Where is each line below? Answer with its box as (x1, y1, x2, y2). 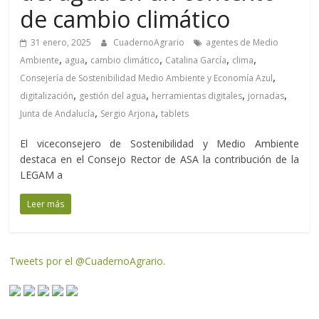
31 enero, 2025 (31, 36, 92, 49)
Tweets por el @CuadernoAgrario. (9, 254, 166, 268)
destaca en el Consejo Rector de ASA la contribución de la (20, 152, 299, 167)
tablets (161, 108, 189, 120)
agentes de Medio (206, 36, 279, 49)
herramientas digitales (152, 90, 243, 103)
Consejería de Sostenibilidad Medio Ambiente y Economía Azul (20, 72, 273, 85)
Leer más (27, 198, 65, 211)
